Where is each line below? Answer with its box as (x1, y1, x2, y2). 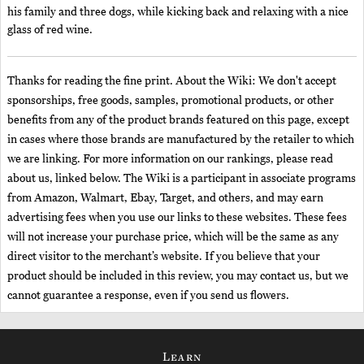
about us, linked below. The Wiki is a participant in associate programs (7, 171, 356, 186)
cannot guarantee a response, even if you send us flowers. (7, 288, 289, 303)
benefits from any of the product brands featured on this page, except (7, 113, 349, 128)
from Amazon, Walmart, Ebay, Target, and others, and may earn (7, 191, 323, 206)
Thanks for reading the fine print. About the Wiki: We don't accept (7, 74, 336, 89)
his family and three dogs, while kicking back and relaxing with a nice (7, 6, 349, 19)
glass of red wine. (7, 24, 93, 37)
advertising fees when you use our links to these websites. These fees (7, 210, 347, 225)
